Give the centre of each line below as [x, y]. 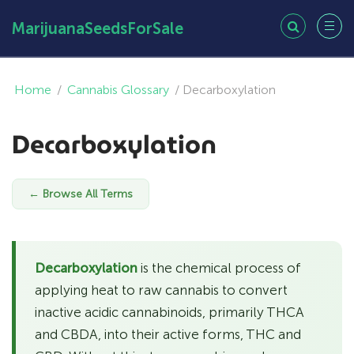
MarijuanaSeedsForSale [98, 28]
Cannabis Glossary [118, 90]
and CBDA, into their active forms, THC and [168, 334]
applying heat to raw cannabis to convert [161, 290]
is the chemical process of [219, 268]
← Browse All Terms [81, 194]
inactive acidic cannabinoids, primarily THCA [169, 312]
